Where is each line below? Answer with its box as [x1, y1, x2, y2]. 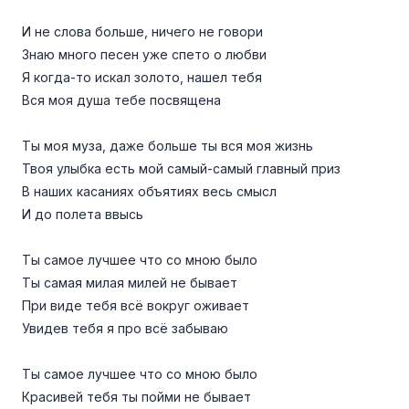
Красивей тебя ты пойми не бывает [22, 389, 251, 404]
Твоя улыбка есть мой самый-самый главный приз [22, 161, 341, 176]
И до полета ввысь [22, 206, 143, 222]
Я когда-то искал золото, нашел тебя [22, 69, 262, 85]
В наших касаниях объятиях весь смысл [22, 184, 277, 199]
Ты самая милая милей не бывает [22, 275, 237, 290]
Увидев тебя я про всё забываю [22, 320, 228, 336]
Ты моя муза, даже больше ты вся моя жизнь [22, 138, 313, 153]
